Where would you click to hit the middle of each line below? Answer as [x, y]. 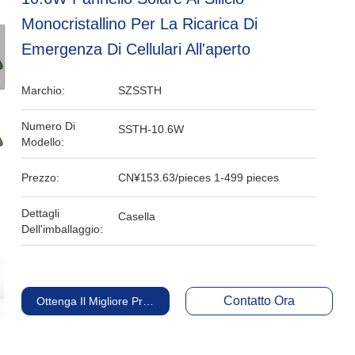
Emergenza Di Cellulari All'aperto [136, 49]
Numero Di [49, 126]
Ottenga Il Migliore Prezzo [102, 301]
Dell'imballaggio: [63, 229]
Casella [137, 216]
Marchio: [44, 90]
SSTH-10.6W [151, 129]
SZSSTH [140, 90]
